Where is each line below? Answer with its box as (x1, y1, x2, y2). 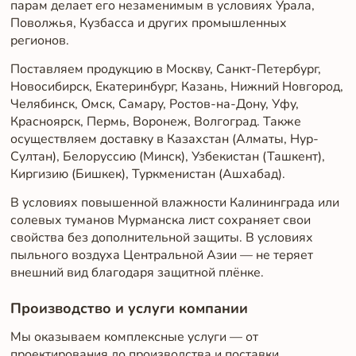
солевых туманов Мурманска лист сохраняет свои (10, 211, 311, 229)
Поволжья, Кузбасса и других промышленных (10, 14, 287, 33)
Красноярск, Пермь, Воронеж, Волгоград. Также (10, 112, 301, 130)
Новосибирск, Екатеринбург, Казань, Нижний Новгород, (10, 77, 343, 95)
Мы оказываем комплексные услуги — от (10, 328, 258, 346)
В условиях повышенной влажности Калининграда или (10, 193, 339, 211)
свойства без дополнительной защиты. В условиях (10, 228, 313, 246)
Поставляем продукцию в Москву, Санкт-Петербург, (10, 60, 321, 78)
